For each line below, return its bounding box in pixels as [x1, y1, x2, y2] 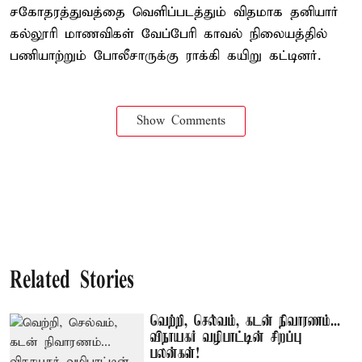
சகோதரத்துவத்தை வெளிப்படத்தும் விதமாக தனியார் [10, 4, 339, 21]
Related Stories [10, 269, 134, 294]
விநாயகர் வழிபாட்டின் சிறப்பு [150, 330, 303, 346]
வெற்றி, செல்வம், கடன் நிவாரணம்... [150, 314, 341, 330]
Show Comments [137, 114, 225, 128]
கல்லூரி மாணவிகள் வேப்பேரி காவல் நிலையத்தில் [10, 26, 327, 43]
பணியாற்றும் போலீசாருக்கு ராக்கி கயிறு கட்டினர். [10, 48, 321, 65]
